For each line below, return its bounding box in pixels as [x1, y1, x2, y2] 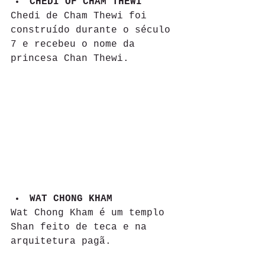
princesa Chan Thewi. [11, 53, 129, 64]
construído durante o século [11, 24, 176, 35]
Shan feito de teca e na [11, 222, 153, 233]
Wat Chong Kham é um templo [11, 208, 170, 219]
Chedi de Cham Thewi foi [11, 10, 153, 21]
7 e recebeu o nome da [11, 38, 141, 50]
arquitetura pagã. [11, 236, 111, 247]
